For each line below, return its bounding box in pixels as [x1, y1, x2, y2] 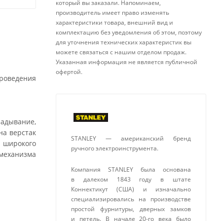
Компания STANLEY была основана [71, 165, 191, 174]
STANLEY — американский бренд [71, 134, 191, 143]
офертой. [56, 68, 82, 76]
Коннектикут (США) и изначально [71, 185, 191, 194]
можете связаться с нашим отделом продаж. [56, 48, 186, 56]
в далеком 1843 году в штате [71, 175, 191, 184]
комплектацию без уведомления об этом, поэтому [56, 28, 202, 37]
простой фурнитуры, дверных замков [71, 205, 191, 214]
